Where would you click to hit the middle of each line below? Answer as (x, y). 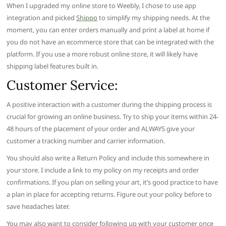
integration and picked (42, 17)
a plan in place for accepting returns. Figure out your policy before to (109, 194)
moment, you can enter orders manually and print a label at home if (108, 30)
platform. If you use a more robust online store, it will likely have (102, 54)
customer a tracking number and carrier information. (86, 140)
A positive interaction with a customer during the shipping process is (109, 104)
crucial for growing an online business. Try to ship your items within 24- (113, 116)
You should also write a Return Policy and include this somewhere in (108, 158)
